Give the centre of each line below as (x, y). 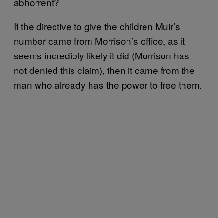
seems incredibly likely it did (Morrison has (101, 55)
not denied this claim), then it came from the (104, 70)
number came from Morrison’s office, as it (99, 41)
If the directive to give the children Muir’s (97, 26)
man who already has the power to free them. (108, 84)
